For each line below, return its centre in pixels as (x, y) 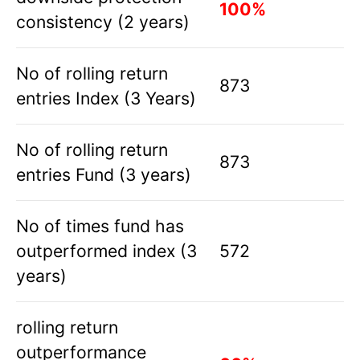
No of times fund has (100, 226)
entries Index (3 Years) (106, 98)
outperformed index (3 (106, 251)
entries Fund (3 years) (104, 175)
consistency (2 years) (103, 22)
